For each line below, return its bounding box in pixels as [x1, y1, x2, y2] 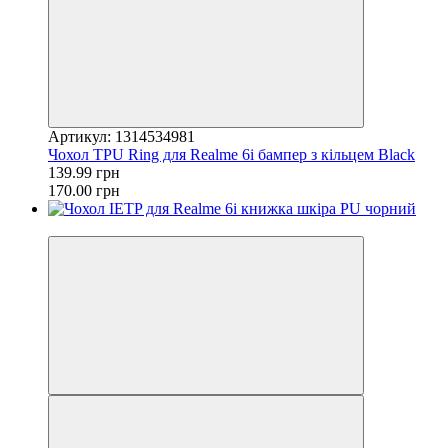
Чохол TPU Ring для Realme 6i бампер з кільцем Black [48, 145, 415, 163]
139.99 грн [48, 163, 120, 181]
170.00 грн [48, 181, 120, 199]
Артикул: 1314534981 [48, 127, 195, 145]
